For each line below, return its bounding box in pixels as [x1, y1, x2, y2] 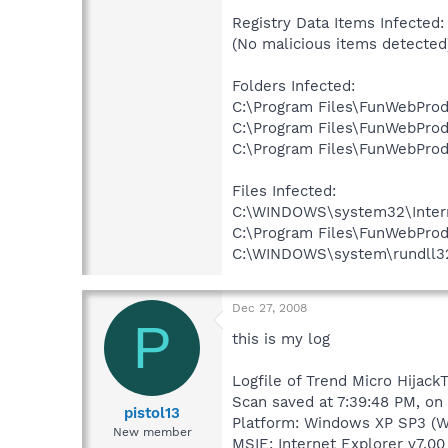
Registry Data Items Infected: [232, 13, 444, 32]
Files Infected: [232, 181, 336, 200]
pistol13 [124, 404, 180, 423]
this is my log [232, 329, 330, 348]
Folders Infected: [232, 76, 355, 95]
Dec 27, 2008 [232, 300, 307, 315]
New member [112, 425, 192, 440]
